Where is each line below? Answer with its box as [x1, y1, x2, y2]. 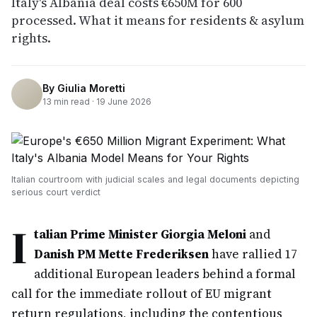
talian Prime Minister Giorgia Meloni [34, 226, 246, 243]
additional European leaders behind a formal [34, 265, 296, 282]
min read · [52, 96, 96, 107]
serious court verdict [11, 187, 100, 197]
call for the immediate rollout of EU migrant [11, 285, 272, 302]
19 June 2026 [96, 96, 151, 107]
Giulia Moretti [57, 81, 125, 94]
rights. [11, 29, 51, 47]
